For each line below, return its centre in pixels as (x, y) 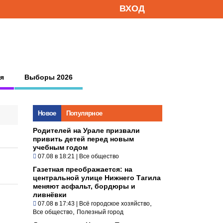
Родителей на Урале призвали (86, 130)
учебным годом (60, 147)
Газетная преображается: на (83, 169)
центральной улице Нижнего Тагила (97, 177)
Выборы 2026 (49, 77)
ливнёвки (50, 194)
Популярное (84, 113)
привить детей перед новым (83, 139)
